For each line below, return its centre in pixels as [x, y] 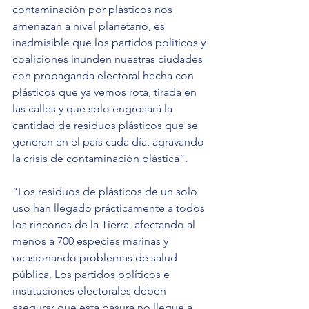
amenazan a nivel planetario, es [90, 26]
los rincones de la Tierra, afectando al [105, 225]
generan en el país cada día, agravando [110, 142]
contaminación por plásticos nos [94, 10]
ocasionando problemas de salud [96, 258]
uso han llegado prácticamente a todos [110, 208]
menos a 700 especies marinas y [92, 241]
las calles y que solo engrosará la [94, 109]
